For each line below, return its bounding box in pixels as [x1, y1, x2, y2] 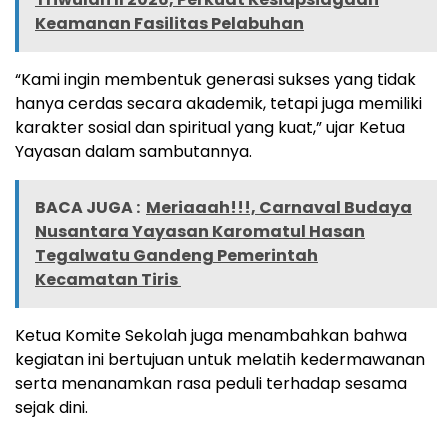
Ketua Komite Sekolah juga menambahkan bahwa [15, 324, 407, 348]
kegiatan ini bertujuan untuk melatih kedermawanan [15, 348, 425, 372]
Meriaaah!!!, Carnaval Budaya [146, 196, 412, 220]
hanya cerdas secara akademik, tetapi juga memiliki [15, 92, 422, 116]
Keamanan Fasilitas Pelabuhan [35, 12, 304, 36]
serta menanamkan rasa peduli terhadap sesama [15, 372, 407, 396]
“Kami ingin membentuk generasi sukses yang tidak [15, 68, 416, 92]
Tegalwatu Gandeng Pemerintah [35, 244, 318, 268]
